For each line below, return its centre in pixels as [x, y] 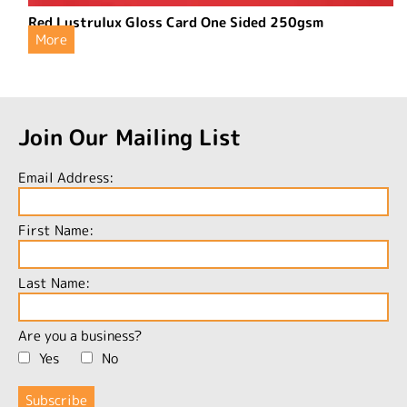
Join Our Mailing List [130, 137]
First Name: [56, 230]
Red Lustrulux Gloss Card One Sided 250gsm [176, 22]
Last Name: [54, 283]
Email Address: [66, 177]
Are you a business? [80, 335]
